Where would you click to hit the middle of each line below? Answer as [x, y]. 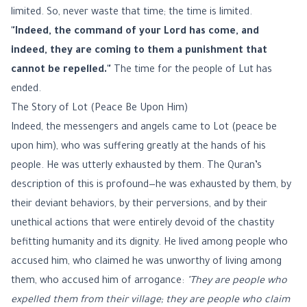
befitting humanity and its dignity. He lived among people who [149, 243]
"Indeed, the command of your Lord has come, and [135, 32]
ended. [26, 90]
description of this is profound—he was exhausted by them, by [151, 186]
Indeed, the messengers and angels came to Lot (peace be [144, 128]
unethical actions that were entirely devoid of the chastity [143, 224]
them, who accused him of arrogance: [99, 282]
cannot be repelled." [61, 71]
